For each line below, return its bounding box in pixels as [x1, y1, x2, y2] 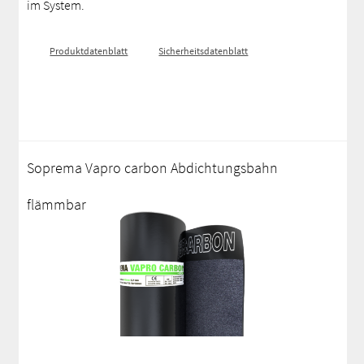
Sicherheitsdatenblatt [158, 45, 249, 57]
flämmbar [27, 195, 87, 214]
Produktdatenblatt [50, 45, 128, 57]
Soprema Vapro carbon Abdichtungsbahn [27, 158, 279, 177]
